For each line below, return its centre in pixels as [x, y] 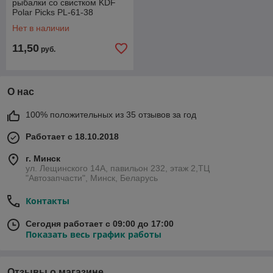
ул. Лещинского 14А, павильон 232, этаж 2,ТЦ [118, 168]
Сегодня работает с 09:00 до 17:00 [100, 224]
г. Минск [43, 158]
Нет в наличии [41, 28]
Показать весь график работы [94, 234]
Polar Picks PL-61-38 [53, 12]
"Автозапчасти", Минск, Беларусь [92, 178]
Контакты [48, 201]
